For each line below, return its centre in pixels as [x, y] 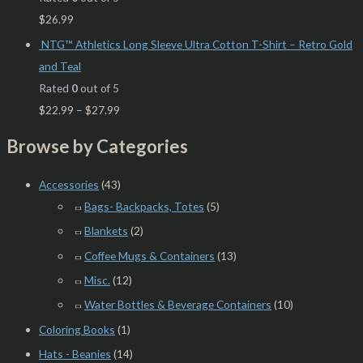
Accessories [69, 184]
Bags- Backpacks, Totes [144, 206]
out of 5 [98, 88]
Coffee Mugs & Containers [149, 255]
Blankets [106, 231]
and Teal [60, 66]
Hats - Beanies [75, 354]
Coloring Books [77, 329]
